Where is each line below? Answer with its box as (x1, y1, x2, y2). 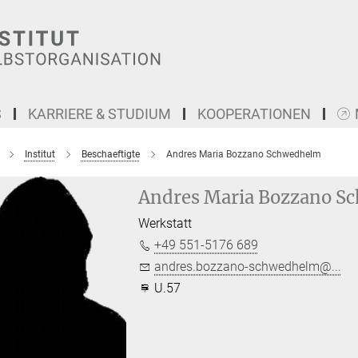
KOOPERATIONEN (197, 105, 311, 122)
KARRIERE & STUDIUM (28, 105, 171, 122)
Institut (24, 149, 55, 160)
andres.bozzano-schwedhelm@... (154, 259, 342, 274)
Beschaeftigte (81, 149, 140, 160)
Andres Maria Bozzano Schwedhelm (165, 149, 321, 160)
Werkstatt (138, 216, 193, 231)
